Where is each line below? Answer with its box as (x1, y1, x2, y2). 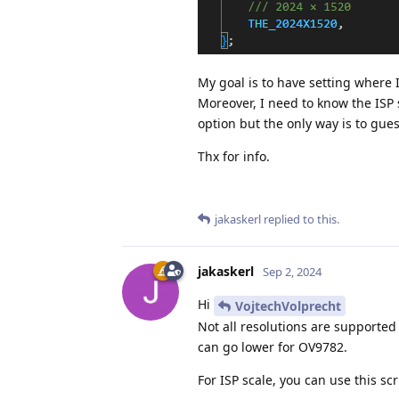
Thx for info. (198, 147, 270, 165)
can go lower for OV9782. (198, 338, 347, 355)
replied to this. (261, 210, 339, 227)
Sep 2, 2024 (263, 263, 322, 280)
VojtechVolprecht (235, 297, 341, 314)
